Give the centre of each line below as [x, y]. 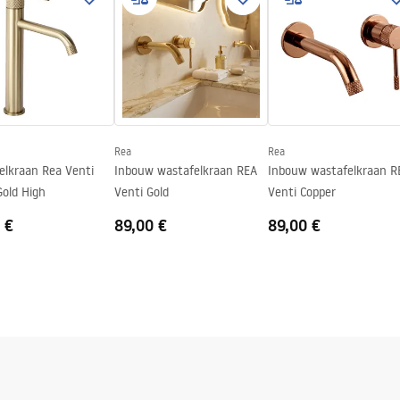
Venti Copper [302, 192]
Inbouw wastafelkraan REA [186, 171]
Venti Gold [142, 192]
